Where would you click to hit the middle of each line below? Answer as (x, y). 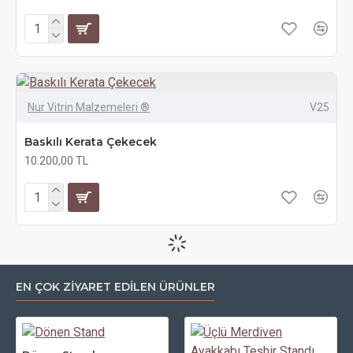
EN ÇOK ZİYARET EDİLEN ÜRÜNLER (115, 287)
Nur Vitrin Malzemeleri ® (89, 107)
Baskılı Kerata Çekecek (91, 142)
